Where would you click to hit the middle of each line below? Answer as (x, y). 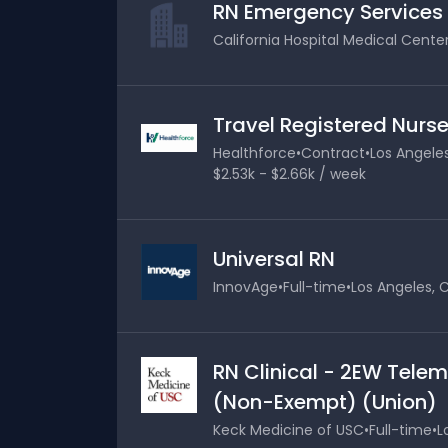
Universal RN (274, 259)
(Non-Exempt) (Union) (325, 402)
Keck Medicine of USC (288, 430)
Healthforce (254, 153)
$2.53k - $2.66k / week (289, 174)
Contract (333, 153)
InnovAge (245, 287)
